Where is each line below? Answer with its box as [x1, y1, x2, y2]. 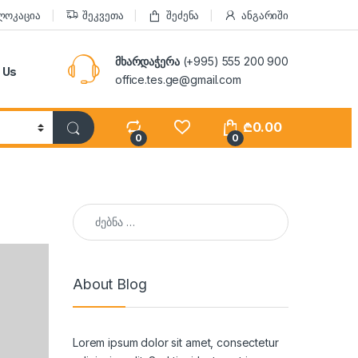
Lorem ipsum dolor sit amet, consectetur [73, 335, 279, 349]
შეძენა [166, 8, 200, 22]
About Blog [73, 276, 147, 293]
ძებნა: [72, 203, 103, 217]
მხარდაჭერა [115, 54, 180, 68]
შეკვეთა [82, 8, 124, 22]
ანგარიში [241, 8, 288, 22]
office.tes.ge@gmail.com [115, 72, 241, 86]
